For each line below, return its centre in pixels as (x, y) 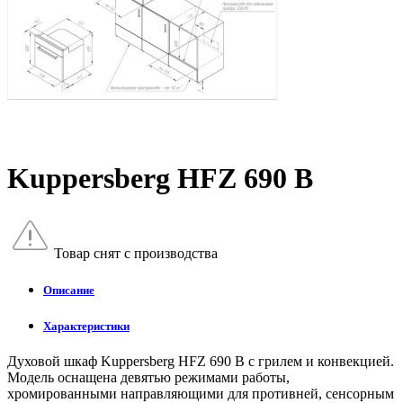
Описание (69, 291)
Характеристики (86, 327)
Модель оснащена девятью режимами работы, (148, 378)
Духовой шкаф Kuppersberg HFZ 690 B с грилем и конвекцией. (201, 362)
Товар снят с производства (136, 253)
